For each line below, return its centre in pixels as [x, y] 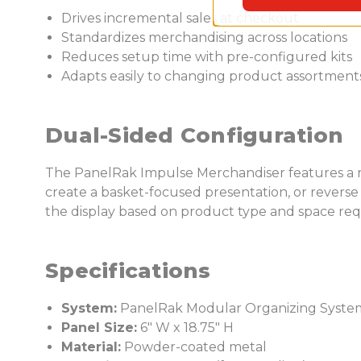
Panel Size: [99, 327]
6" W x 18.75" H [185, 327]
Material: [91, 346]
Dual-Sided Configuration [194, 135]
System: [89, 308]
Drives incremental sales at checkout [180, 18]
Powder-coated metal [194, 346]
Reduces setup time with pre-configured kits [207, 56]
